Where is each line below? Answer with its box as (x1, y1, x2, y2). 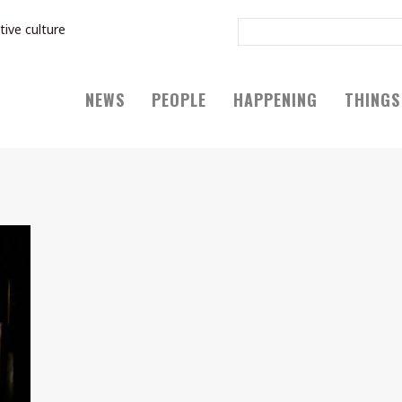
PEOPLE (152, 88, 206, 111)
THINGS (345, 88, 400, 111)
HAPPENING (233, 88, 318, 111)
